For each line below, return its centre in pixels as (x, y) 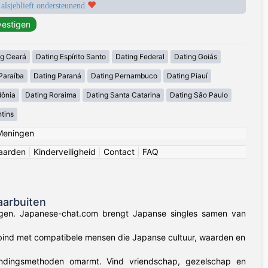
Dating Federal (140, 57)
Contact (119, 152)
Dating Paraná (57, 76)
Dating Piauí (187, 76)
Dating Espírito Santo (71, 57)
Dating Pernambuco (124, 76)
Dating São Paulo (199, 95)
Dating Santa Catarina (123, 95)
